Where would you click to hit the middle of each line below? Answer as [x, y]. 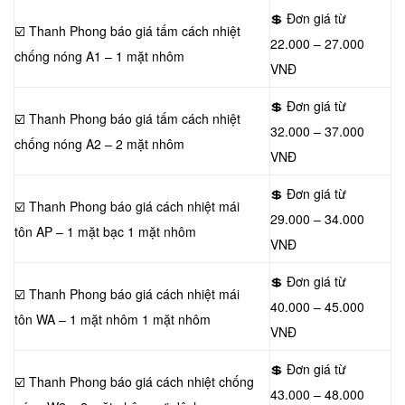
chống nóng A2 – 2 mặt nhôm [99, 144]
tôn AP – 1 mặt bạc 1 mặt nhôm [105, 231]
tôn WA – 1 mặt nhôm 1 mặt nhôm [113, 319]
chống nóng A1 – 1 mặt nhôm [99, 56]
